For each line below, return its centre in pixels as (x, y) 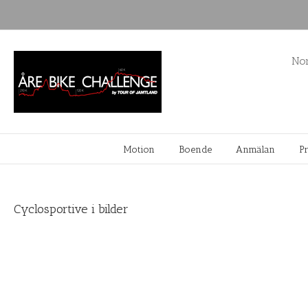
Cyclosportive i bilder (71, 209)
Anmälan (255, 150)
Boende (195, 150)
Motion (139, 150)
